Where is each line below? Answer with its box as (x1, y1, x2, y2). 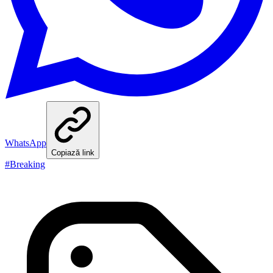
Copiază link (51, 147, 94, 157)
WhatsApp (5, 137, 46, 148)
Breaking (10, 158, 45, 169)
